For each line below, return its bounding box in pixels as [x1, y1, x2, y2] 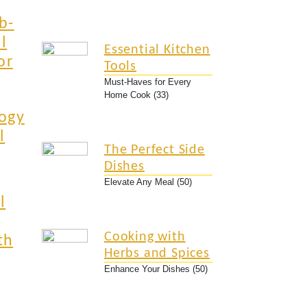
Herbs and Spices [104, 247, 210, 260]
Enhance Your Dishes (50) [104, 264, 208, 274]
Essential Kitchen [104, 43, 210, 57]
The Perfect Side [104, 143, 205, 157]
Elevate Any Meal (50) [104, 177, 192, 187]
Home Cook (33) [104, 90, 169, 100]
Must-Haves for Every [104, 77, 191, 87]
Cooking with [104, 230, 186, 244]
